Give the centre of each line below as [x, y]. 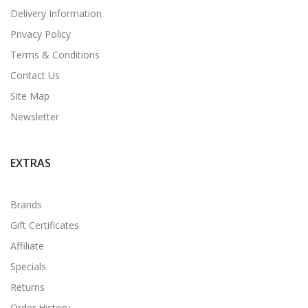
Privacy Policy [41, 34]
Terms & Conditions [55, 54]
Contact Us [35, 75]
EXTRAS [31, 163]
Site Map [30, 96]
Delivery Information [56, 13]
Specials [28, 266]
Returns [27, 287]
